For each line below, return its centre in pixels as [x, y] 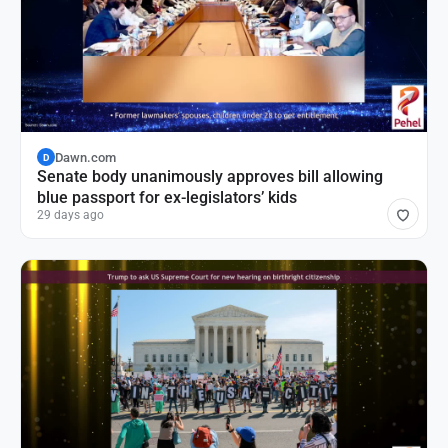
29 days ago [70, 215]
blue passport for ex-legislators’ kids [167, 198]
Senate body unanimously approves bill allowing [210, 177]
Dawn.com [85, 157]
